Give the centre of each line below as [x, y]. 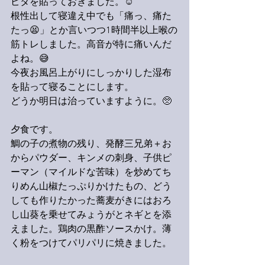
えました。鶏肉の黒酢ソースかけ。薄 [91, 230]
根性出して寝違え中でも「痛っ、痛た [91, 17]
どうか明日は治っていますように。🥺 [91, 102]
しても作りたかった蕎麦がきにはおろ [91, 201]
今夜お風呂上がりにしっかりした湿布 [91, 73]
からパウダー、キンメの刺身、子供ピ [91, 159]
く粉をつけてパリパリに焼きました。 [91, 244]
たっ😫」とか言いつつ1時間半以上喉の [94, 31]
